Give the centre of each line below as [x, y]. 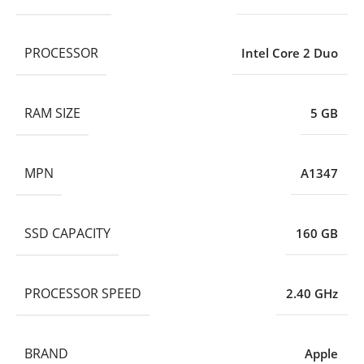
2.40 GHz [312, 293]
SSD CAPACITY [67, 233]
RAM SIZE [52, 113]
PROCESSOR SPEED [83, 293]
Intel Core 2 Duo [290, 52]
